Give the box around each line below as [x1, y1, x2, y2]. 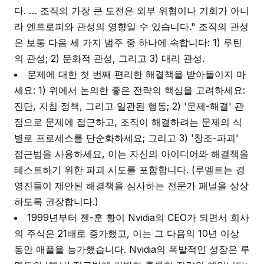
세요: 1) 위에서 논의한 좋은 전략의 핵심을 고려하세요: [14, 84, 245, 96]
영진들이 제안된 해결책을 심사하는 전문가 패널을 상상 [14, 180, 249, 192]
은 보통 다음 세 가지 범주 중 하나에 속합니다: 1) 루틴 [14, 37, 242, 48]
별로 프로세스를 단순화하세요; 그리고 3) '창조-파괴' [14, 132, 239, 144]
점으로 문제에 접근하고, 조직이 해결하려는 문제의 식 [14, 116, 242, 128]
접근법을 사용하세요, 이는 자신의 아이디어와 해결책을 [14, 148, 249, 160]
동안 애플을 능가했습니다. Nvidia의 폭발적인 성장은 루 [14, 243, 250, 255]
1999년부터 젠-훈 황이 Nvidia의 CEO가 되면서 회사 [27, 212, 249, 223]
